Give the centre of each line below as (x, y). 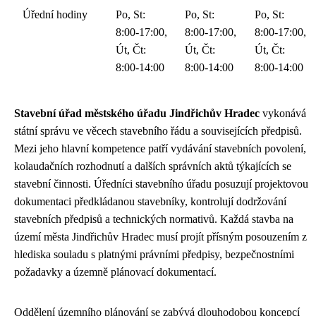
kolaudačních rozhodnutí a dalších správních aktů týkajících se (153, 166)
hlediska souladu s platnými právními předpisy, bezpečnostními (154, 255)
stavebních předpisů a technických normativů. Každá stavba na (154, 219)
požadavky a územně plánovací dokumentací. (115, 272)
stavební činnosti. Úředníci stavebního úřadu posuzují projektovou (161, 184)
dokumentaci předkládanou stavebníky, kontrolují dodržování (150, 202)
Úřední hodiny (55, 15)
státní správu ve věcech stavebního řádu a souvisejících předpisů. (158, 131)
